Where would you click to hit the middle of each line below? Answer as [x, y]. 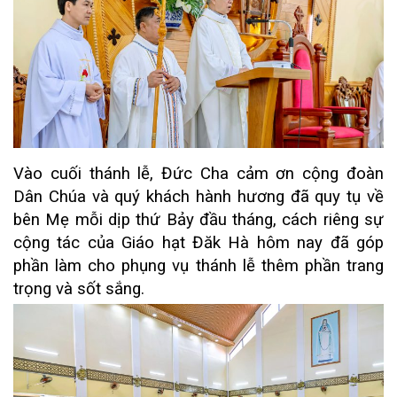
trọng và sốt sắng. [79, 288]
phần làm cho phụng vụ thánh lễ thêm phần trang [198, 265]
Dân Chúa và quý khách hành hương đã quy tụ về [198, 196]
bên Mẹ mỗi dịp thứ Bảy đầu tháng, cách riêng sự [198, 219]
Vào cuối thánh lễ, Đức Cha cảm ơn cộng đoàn [198, 173]
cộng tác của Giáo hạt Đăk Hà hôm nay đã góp [198, 242]
